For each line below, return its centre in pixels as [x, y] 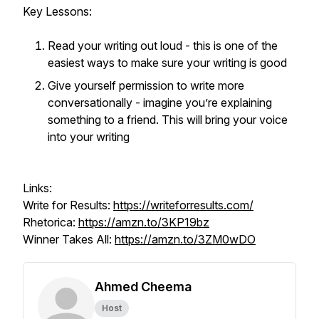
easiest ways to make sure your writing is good [167, 63]
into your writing [89, 137]
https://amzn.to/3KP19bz [144, 222]
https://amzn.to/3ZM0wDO [185, 239]
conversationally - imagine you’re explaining [160, 103]
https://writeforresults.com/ [183, 205]
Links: [37, 188]
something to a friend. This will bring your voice [168, 120]
